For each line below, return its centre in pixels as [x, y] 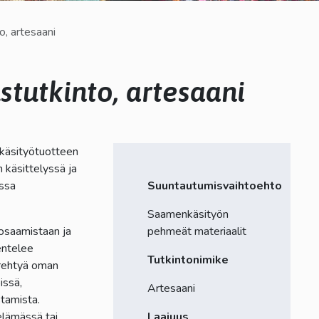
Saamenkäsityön [188, 214]
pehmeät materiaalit [197, 231]
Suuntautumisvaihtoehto [214, 185]
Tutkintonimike [188, 260]
